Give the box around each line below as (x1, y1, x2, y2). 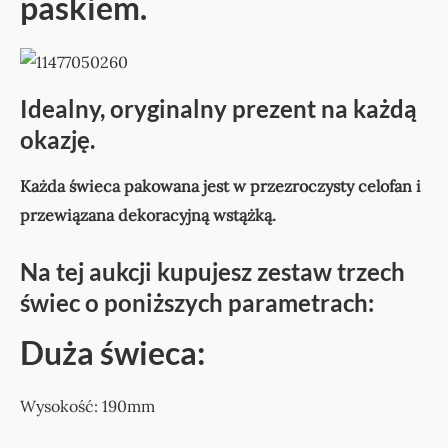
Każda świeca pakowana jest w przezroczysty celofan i (20, 176, 421, 196)
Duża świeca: (20, 333, 205, 373)
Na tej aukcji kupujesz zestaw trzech (20, 256, 405, 286)
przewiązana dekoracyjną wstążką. (20, 205, 276, 225)
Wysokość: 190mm (20, 396, 155, 417)
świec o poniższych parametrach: (20, 287, 374, 317)
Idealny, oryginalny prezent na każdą (20, 94, 417, 124)
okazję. (20, 125, 95, 155)
